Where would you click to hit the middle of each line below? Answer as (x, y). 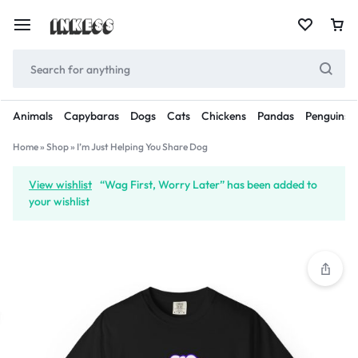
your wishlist (59, 201)
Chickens (224, 116)
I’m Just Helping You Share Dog (142, 147)
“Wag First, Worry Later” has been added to (209, 185)
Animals (33, 116)
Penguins (327, 116)
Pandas (276, 116)
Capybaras (91, 116)
